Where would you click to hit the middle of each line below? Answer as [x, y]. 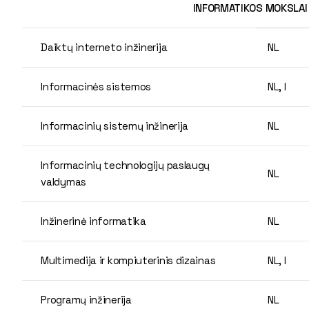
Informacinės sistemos [96, 86]
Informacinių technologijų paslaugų [126, 165]
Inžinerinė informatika [93, 221]
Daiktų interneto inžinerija [104, 47]
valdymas [63, 181]
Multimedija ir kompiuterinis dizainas [128, 260]
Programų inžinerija [86, 299]
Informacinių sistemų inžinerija [115, 126]
